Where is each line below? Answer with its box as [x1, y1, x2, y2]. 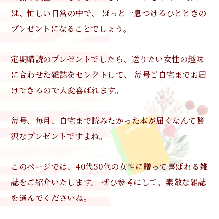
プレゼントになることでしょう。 [11, 23, 131, 34]
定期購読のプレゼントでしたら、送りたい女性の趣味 [11, 53, 204, 65]
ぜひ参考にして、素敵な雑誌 [99, 176, 206, 188]
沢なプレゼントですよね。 [11, 131, 108, 142]
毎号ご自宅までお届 [131, 69, 207, 80]
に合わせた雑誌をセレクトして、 [11, 69, 132, 80]
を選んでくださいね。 [11, 192, 92, 203]
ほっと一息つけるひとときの [99, 7, 207, 19]
